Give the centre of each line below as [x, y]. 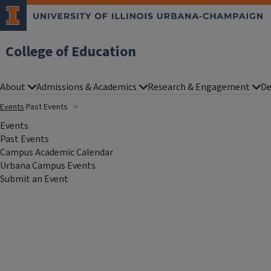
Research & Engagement [199, 87]
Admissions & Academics [87, 87]
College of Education [71, 52]
